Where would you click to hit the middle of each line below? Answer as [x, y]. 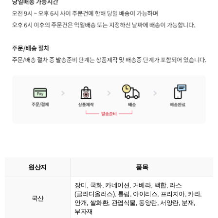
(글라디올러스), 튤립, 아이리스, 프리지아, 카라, [138, 194]
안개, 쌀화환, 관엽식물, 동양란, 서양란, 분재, [135, 202]
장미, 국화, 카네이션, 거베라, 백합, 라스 [128, 185]
